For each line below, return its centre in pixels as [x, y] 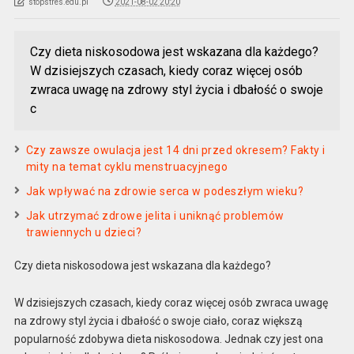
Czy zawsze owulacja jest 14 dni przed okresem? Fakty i [175, 151]
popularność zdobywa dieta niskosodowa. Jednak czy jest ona [168, 339]
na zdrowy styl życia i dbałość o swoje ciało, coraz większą [158, 320]
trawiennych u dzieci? [84, 233]
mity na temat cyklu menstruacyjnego [127, 167]
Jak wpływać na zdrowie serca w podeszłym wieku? [165, 192]
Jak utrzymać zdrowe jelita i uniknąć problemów [155, 216]
